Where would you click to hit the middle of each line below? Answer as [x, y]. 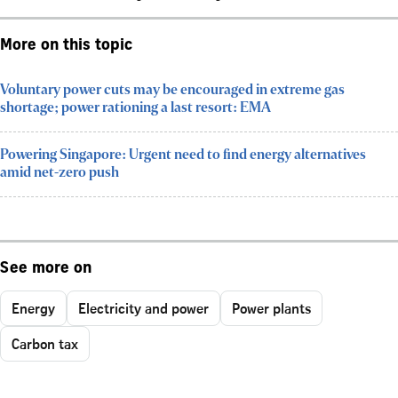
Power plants [271, 308]
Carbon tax [45, 343]
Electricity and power [143, 308]
